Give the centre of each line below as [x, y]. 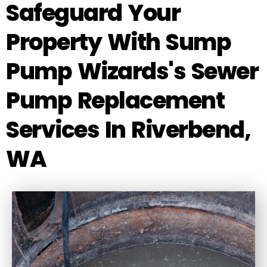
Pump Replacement [115, 100]
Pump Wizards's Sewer [132, 71]
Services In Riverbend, [128, 129]
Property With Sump [118, 42]
